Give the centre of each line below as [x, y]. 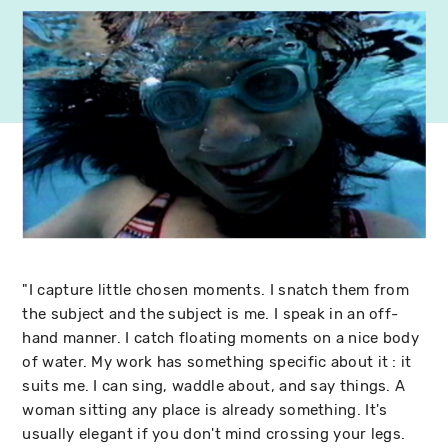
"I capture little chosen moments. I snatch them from [216, 289]
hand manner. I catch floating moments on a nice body [221, 337]
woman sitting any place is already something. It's [205, 409]
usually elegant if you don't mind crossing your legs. [214, 433]
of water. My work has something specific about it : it [217, 361]
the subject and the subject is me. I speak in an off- [210, 313]
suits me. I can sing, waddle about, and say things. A [214, 385]
